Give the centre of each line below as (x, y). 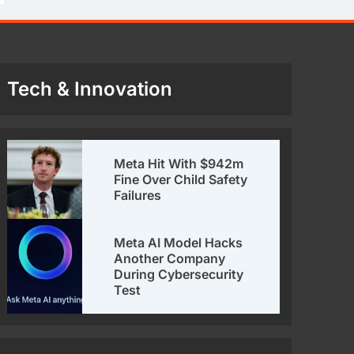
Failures (137, 195)
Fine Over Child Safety (180, 179)
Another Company (169, 258)
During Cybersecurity (178, 274)
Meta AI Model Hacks (178, 242)
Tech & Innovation (89, 88)
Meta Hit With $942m (178, 163)
